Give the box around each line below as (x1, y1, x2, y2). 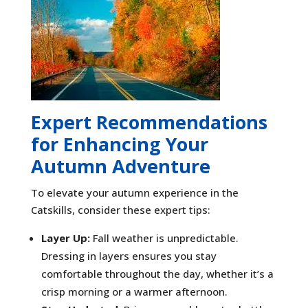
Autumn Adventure (30, 153, 210, 179)
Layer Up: (41, 230, 90, 245)
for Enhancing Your (30, 131, 208, 157)
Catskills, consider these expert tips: (30, 202, 210, 217)
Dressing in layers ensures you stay (41, 248, 217, 263)
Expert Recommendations (30, 109, 267, 135)
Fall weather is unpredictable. (89, 230, 239, 245)
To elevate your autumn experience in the (30, 185, 239, 199)
